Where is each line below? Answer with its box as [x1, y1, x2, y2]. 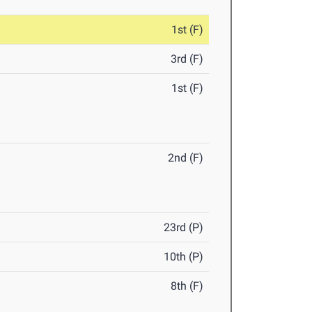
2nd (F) [168, 151, 204, 165]
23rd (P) [164, 221, 204, 235]
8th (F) [171, 279, 204, 293]
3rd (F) [171, 52, 204, 66]
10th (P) [164, 250, 204, 264]
